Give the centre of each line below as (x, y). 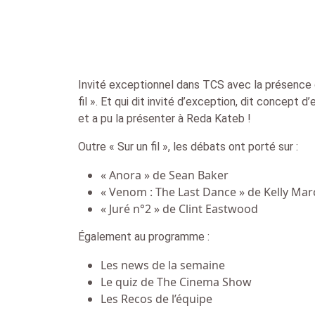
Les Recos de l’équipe (156, 298)
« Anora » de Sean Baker (165, 175)
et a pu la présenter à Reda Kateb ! (165, 118)
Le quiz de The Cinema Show (176, 282)
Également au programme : (144, 236)
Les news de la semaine (163, 265)
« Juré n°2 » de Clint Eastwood (179, 208)
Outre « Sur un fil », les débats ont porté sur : (191, 146)
